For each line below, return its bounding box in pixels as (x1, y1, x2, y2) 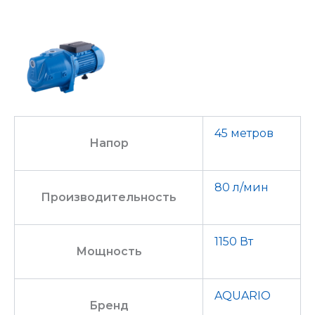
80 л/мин (214, 181, 269, 195)
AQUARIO (214, 289, 271, 303)
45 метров (214, 127, 274, 141)
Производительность (41, 191, 176, 205)
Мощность (75, 245, 142, 259)
